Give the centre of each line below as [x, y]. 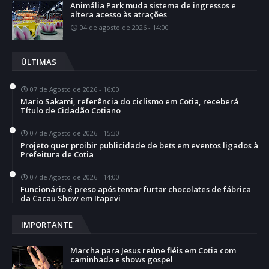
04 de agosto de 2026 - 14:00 [124, 27]
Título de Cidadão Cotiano [71, 110]
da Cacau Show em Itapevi [71, 198]
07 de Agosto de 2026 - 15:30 [75, 133]
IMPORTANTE [47, 224]
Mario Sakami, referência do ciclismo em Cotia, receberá [129, 101]
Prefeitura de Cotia [57, 154]
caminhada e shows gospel [122, 259]
